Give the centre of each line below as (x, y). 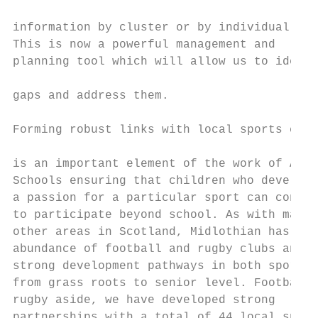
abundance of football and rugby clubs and (158, 249)
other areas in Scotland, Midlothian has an (162, 232)
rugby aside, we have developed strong (144, 300)
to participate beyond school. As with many (162, 215)
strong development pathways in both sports (162, 266)
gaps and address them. (91, 96)
